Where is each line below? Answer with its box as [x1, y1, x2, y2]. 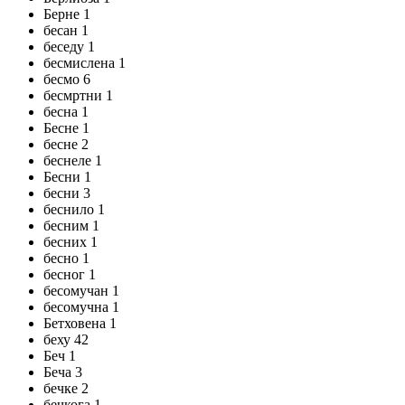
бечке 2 [43, 381, 89, 396]
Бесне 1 [43, 120, 89, 136]
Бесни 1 [43, 169, 91, 184]
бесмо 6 [43, 71, 90, 87]
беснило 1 [43, 202, 105, 217]
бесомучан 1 [43, 283, 119, 298]
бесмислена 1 [43, 55, 126, 71]
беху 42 [43, 332, 89, 347]
